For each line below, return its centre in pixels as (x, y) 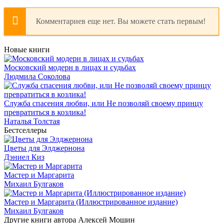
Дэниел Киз (24, 157)
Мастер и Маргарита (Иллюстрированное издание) (91, 202)
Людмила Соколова (37, 76)
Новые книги (27, 49)
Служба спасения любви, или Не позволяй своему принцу (104, 103)
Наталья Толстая (32, 121)
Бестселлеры (25, 130)
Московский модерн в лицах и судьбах (70, 67)
